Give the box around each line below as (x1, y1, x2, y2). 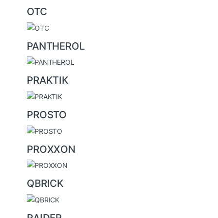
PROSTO (27, 108, 67, 121)
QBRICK (27, 177, 64, 190)
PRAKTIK (27, 74, 69, 87)
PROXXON (27, 143, 76, 155)
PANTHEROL (27, 39, 85, 52)
